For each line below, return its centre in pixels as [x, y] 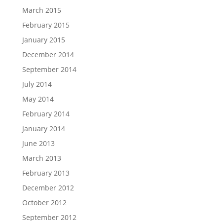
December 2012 [48, 188]
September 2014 [49, 70]
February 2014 [46, 114]
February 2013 [46, 173]
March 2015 [41, 10]
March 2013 [41, 158]
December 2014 [48, 55]
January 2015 [43, 40]
